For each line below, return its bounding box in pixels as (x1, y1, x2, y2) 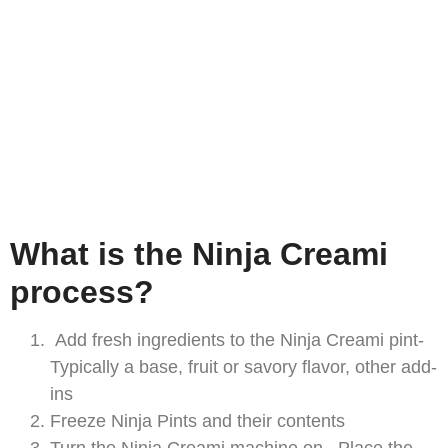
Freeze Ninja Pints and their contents (50, 411, 345, 432)
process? (10, 274, 154, 311)
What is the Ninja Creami (10, 236, 388, 273)
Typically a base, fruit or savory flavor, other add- (50, 357, 437, 378)
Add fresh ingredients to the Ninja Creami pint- (50, 330, 424, 351)
